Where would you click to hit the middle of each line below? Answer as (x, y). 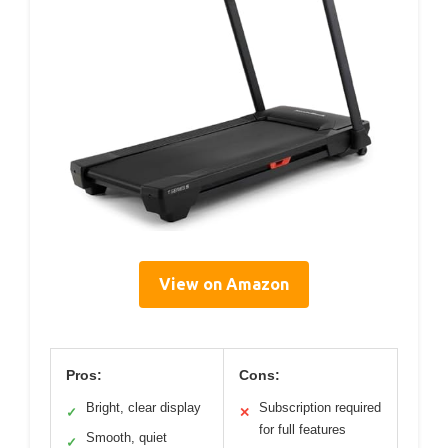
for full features (302, 430)
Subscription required (320, 408)
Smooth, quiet (126, 438)
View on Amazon (224, 284)
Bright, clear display (143, 408)
